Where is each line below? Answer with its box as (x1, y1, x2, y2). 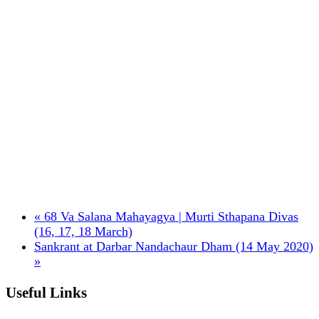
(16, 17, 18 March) (34, 224, 132, 239)
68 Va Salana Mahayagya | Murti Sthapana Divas (41, 209, 298, 224)
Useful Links (6, 283, 87, 301)
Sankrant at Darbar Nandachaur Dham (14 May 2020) (34, 239, 313, 253)
